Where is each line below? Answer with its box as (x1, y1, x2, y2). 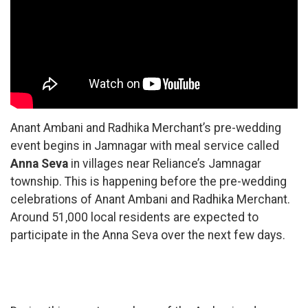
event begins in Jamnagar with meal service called (10, 138, 279, 153)
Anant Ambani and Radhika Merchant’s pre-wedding (10, 120, 281, 135)
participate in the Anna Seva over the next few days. (10, 228, 285, 242)
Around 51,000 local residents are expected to (10, 210, 258, 224)
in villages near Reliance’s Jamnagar (68, 156, 261, 170)
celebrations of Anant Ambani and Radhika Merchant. (10, 192, 290, 206)
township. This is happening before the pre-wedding (10, 174, 287, 188)
